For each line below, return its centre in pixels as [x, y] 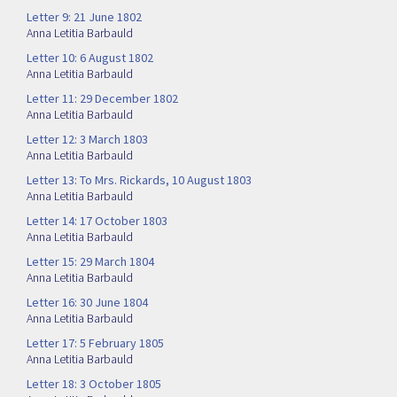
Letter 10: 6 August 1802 [90, 58]
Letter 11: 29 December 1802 [102, 99]
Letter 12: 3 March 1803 [87, 140]
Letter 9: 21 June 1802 [84, 17]
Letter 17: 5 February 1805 [95, 343]
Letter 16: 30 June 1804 [87, 303]
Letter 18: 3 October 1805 [94, 384]
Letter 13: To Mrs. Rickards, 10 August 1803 [139, 180]
